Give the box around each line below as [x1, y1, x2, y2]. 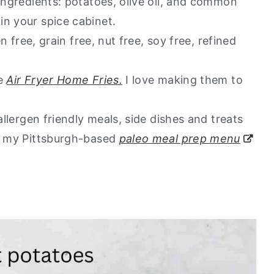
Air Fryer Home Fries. [6, 73, 122, 86]
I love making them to [122, 73, 243, 86]
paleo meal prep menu [119, 131, 240, 145]
